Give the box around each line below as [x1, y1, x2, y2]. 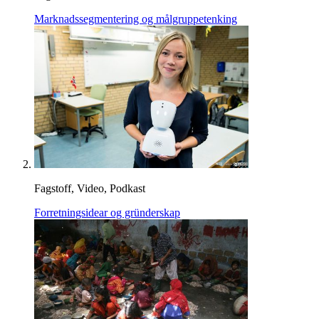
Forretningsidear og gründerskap [34, 206, 180, 219]
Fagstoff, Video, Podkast [34, 182, 145, 194]
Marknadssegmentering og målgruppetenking [34, 12, 237, 25]
